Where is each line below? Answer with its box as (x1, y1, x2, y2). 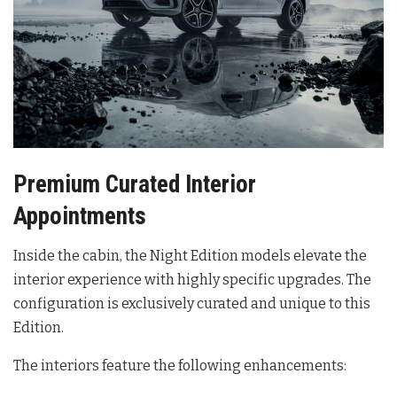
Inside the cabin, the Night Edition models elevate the (13, 247, 367, 265)
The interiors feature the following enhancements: (13, 357, 346, 375)
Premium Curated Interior (13, 169, 256, 198)
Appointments (13, 201, 146, 230)
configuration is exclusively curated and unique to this (13, 295, 370, 313)
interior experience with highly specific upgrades (13, 271, 341, 289)
